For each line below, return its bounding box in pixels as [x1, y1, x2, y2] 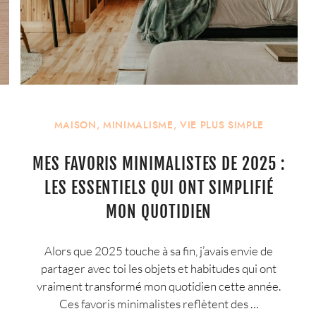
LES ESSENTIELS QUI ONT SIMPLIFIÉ [44, 178, 274, 199]
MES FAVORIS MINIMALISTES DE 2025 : [32, 154, 286, 175]
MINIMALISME [103, 119, 174, 133]
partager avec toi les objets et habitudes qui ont [41, 261, 277, 276]
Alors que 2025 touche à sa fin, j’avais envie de [44, 243, 274, 259]
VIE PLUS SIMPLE [179, 119, 265, 133]
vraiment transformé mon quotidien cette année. [37, 279, 281, 294]
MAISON [54, 119, 97, 133]
